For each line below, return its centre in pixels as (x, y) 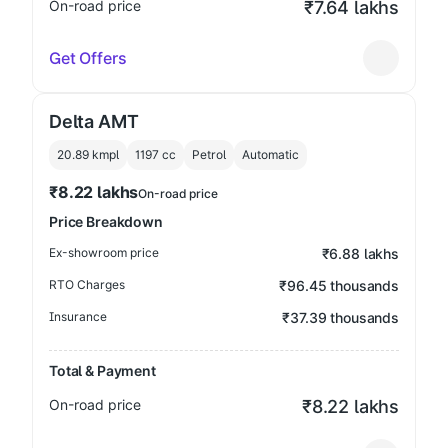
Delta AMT (94, 121)
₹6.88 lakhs (360, 253)
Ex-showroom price (104, 252)
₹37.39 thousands (340, 317)
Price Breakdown (106, 221)
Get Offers (88, 58)
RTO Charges (87, 284)
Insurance (78, 316)
